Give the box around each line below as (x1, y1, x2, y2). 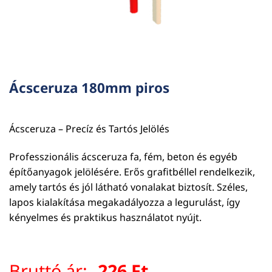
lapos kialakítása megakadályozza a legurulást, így (9, 195, 240, 209)
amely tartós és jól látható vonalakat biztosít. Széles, (9, 180, 248, 194)
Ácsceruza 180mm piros (9, 78, 169, 97)
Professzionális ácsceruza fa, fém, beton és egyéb (9, 149, 237, 163)
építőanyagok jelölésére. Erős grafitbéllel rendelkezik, (9, 165, 255, 178)
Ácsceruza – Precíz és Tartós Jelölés (9, 122, 169, 136)
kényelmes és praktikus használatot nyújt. (9, 210, 202, 224)
